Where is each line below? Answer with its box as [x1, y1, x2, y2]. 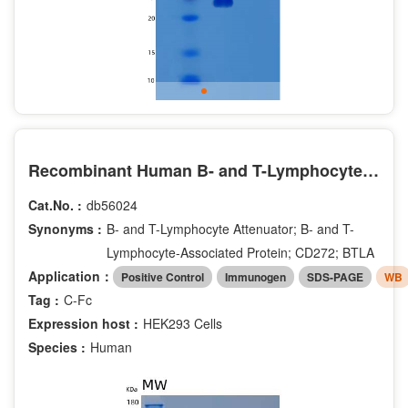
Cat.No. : [28, 196, 82, 215]
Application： [28, 266, 113, 285]
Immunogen [225, 268, 286, 285]
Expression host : [28, 313, 138, 332]
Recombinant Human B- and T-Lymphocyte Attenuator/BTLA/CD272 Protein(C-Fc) [362, 158, 379, 183]
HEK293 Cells [143, 313, 222, 332]
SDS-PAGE [307, 268, 363, 285]
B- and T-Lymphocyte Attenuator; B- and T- [107, 219, 354, 239]
